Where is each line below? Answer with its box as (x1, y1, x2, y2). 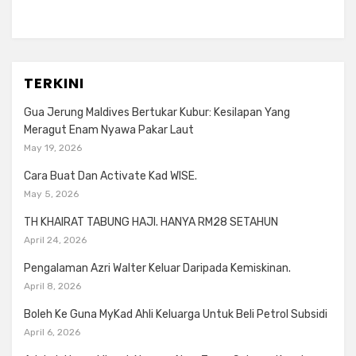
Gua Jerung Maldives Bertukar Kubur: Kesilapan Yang (24, 106, 290, 119)
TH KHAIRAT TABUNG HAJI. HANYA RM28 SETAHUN (24, 215, 278, 229)
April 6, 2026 (24, 327, 80, 338)
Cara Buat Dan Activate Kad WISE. (24, 169, 197, 183)
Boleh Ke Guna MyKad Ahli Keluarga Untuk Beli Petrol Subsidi (24, 308, 327, 321)
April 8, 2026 (24, 281, 81, 292)
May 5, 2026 (24, 188, 79, 199)
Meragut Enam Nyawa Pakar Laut (24, 123, 194, 137)
